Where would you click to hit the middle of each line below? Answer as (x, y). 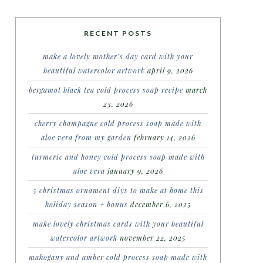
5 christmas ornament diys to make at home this (118, 190)
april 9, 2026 (170, 70)
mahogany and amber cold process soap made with (118, 257)
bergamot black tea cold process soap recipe (106, 90)
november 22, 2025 (153, 238)
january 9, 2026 (135, 171)
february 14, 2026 (164, 137)
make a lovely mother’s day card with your (118, 56)
